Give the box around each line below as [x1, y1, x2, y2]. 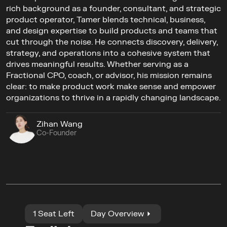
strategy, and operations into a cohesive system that [6, 48, 210, 58]
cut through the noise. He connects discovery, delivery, [6, 37, 218, 47]
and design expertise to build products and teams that [6, 26, 217, 36]
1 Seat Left [33, 209, 74, 219]
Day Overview [91, 209, 144, 219]
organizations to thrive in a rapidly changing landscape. [6, 93, 221, 103]
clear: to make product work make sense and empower [6, 82, 216, 92]
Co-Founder [36, 129, 77, 137]
